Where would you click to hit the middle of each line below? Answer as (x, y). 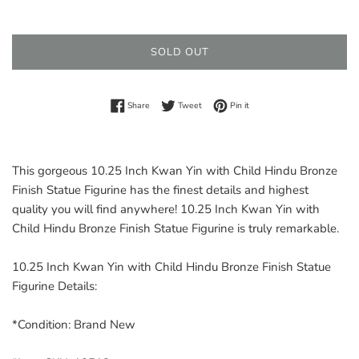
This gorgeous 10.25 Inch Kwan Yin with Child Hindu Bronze (175, 171)
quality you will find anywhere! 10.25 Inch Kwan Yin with (166, 210)
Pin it (239, 105)
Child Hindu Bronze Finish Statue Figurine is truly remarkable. (175, 229)
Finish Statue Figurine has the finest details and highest (160, 190)
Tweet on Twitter (234, 103)
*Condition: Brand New (74, 325)
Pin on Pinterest (279, 103)
